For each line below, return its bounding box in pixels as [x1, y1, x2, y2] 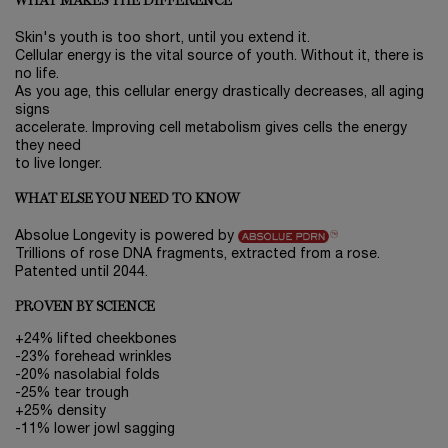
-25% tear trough [15, 387, 129, 401]
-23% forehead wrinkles [15, 351, 172, 365]
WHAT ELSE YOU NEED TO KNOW [15, 192, 240, 207]
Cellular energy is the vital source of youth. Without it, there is [15, 50, 424, 64]
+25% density [15, 405, 106, 419]
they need [15, 140, 81, 154]
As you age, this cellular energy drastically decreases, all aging [15, 86, 424, 100]
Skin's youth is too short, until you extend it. [15, 32, 310, 46]
